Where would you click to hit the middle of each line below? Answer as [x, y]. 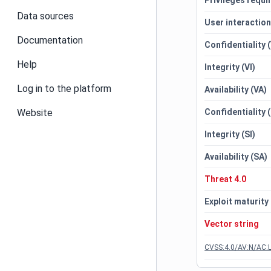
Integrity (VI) [230, 67]
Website [35, 113]
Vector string [232, 224]
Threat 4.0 [226, 179]
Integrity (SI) [230, 134]
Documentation [50, 40]
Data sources [45, 16]
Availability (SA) [236, 157]
